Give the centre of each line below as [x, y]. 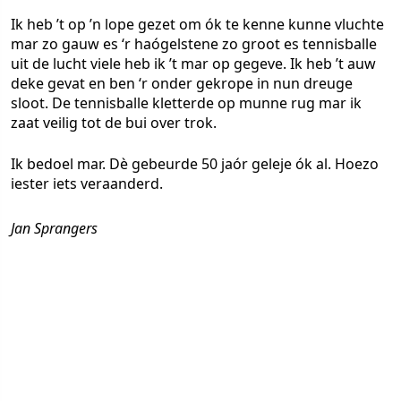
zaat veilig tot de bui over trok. [114, 123]
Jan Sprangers [54, 228]
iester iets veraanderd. [87, 183]
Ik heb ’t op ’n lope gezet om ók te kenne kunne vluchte [197, 24]
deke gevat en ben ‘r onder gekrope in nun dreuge [182, 83]
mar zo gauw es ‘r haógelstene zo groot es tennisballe [194, 44]
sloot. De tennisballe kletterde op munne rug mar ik [186, 103]
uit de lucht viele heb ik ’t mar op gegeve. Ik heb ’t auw [193, 64]
